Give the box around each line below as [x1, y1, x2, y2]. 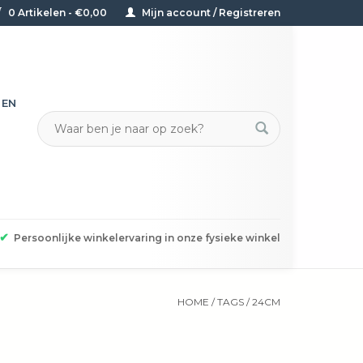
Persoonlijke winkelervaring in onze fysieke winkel [14, 232, 280, 245]
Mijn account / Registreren [139, 6, 280, 19]
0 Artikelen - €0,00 [6, 6, 109, 19]
